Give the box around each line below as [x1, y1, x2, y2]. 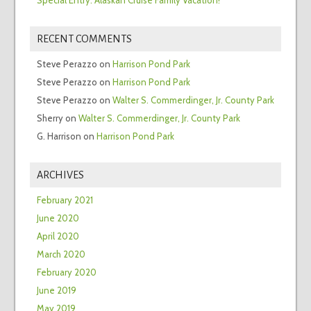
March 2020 [36, 248, 85, 260]
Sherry [36, 112, 63, 124]
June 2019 [36, 284, 76, 296]
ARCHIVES [36, 169, 84, 180]
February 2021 [36, 194, 93, 205]
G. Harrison [36, 130, 81, 142]
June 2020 [36, 212, 79, 224]
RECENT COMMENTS [36, 33, 132, 44]
